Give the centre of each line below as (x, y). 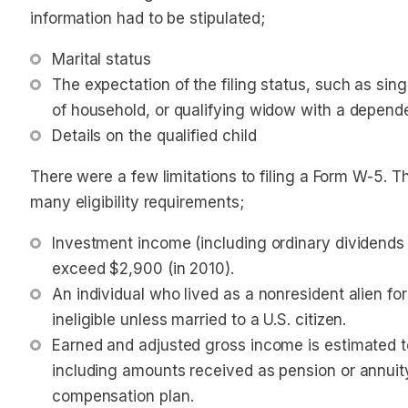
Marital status (102, 59)
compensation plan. (123, 396)
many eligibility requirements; (139, 202)
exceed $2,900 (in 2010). (145, 269)
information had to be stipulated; (148, 18)
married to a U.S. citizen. (259, 320)
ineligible (87, 320)
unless (144, 320)
